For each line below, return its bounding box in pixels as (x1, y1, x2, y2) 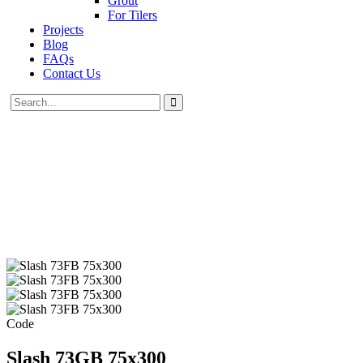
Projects (43, 23, 83, 36)
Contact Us (43, 66, 100, 80)
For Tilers (108, 8, 157, 22)
